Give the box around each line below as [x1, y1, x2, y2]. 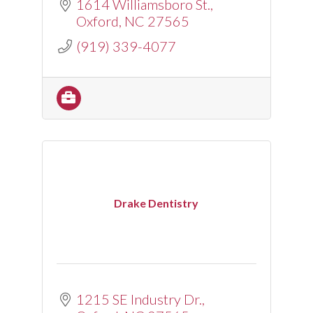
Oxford [75, 13, 119, 29]
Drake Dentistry [114, 196, 199, 210]
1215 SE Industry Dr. [75, 291, 202, 307]
